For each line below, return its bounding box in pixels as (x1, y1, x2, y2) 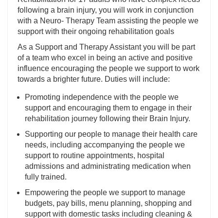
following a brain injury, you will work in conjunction (18, 6, 194, 15)
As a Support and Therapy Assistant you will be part (18, 43, 195, 52)
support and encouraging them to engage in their (25, 104, 192, 112)
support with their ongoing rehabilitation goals (18, 27, 174, 36)
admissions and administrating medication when (25, 162, 191, 171)
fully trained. (25, 173, 67, 182)
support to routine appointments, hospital (25, 151, 164, 160)
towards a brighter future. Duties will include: (18, 75, 170, 84)
